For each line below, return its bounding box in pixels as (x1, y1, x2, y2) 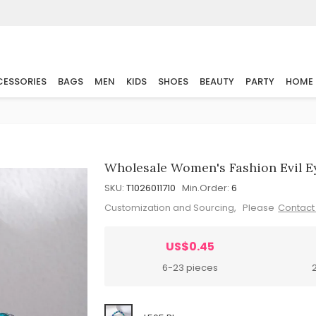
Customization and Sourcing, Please (104, 200, 275, 214)
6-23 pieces (162, 260, 219, 274)
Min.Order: (182, 181, 230, 195)
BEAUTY (200, 75, 234, 89)
